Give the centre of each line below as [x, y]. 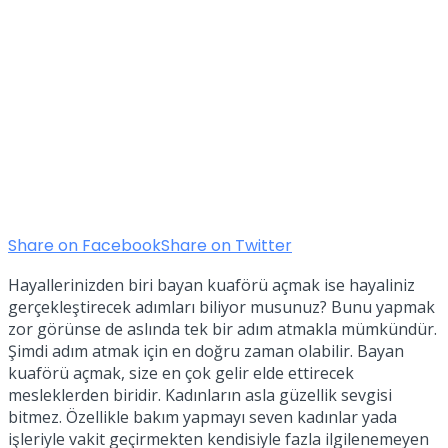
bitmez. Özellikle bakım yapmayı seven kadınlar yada [202, 417]
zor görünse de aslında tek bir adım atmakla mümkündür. [222, 329]
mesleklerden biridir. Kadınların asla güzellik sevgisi [200, 395]
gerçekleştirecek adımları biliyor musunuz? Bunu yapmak [221, 307]
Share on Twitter [226, 246]
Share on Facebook [84, 246]
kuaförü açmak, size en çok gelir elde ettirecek [181, 373]
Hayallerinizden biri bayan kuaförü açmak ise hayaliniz [211, 285]
